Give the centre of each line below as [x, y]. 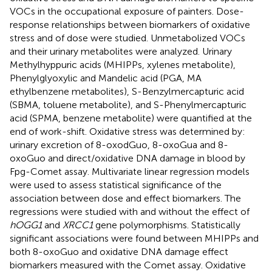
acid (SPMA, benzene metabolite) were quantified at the [131, 118]
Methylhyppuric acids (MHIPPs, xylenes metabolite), [123, 64]
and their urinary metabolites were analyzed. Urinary [121, 51]
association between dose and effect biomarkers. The [125, 198]
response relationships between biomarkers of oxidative [130, 24]
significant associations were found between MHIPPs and [134, 238]
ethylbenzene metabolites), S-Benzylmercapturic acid [127, 91]
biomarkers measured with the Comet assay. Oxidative [128, 265]
